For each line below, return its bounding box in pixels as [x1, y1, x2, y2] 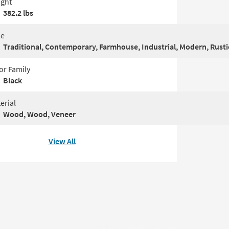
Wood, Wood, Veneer [3, 109, 76, 119]
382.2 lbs [3, 8, 33, 18]
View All [48, 136, 76, 146]
